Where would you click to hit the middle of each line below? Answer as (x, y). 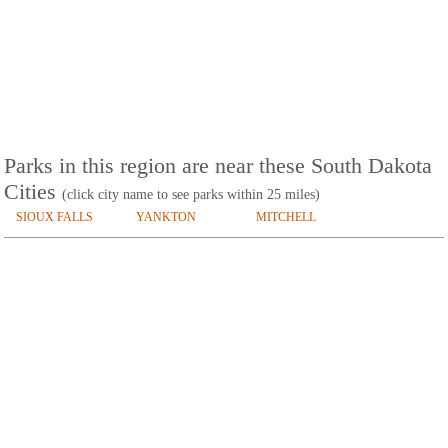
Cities (33, 192)
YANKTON (166, 217)
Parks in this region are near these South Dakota (218, 166)
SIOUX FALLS (54, 217)
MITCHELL (286, 217)
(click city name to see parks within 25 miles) (191, 195)
